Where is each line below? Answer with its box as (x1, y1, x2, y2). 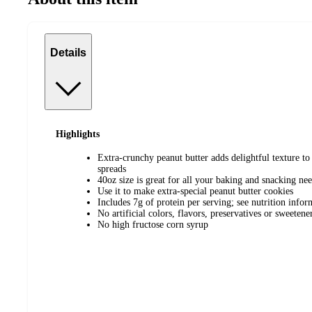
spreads (97, 164, 126, 175)
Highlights (56, 128, 100, 139)
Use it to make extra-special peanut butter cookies (97, 186, 293, 197)
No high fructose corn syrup (97, 219, 208, 231)
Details (50, 46, 86, 58)
